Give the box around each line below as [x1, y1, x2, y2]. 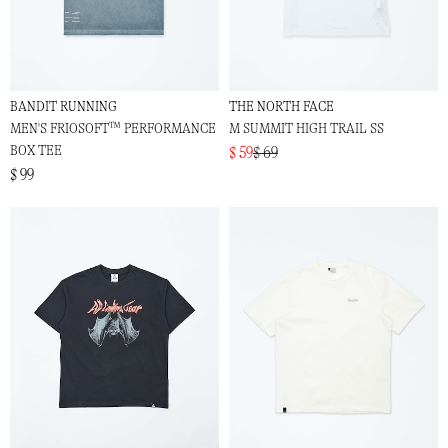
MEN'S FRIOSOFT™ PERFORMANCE [10, 120, 216, 138]
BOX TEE [10, 142, 62, 160]
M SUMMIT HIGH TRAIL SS [229, 120, 384, 138]
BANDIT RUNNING [10, 98, 117, 116]
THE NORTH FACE [229, 98, 334, 116]
